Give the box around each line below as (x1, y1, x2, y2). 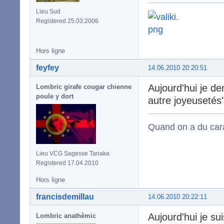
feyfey (36, 63, 59, 72)
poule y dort (36, 92, 73, 100)
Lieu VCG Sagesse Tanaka (36, 149, 109, 157)
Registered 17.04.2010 (36, 159, 98, 166)
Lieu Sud (36, 7, 60, 15)
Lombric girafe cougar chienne (36, 82, 131, 90)
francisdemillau (36, 192, 94, 201)
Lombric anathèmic (36, 211, 96, 219)
